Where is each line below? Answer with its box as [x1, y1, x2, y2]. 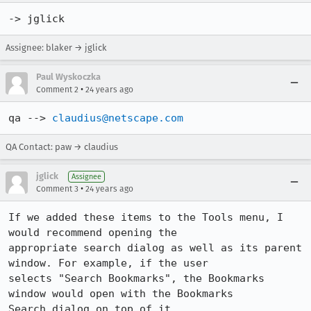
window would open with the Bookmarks [8, 287, 239, 300]
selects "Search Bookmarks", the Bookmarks [8, 272, 264, 285]
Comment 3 [36, 184, 78, 194]
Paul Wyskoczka [36, 72, 101, 82]
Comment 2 [36, 85, 78, 94]
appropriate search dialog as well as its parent [8, 242, 302, 254]
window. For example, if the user [8, 257, 215, 269]
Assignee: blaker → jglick [6, 42, 107, 53]
